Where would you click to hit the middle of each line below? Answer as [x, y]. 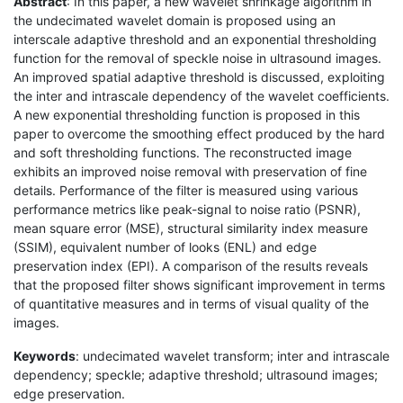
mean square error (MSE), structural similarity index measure [191, 228]
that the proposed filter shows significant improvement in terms [199, 284]
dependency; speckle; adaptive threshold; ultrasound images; [196, 374]
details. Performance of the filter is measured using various [186, 190]
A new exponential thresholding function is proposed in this [187, 114]
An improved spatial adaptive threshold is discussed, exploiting [199, 76]
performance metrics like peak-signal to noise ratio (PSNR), [187, 209]
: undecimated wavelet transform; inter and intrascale [233, 355]
